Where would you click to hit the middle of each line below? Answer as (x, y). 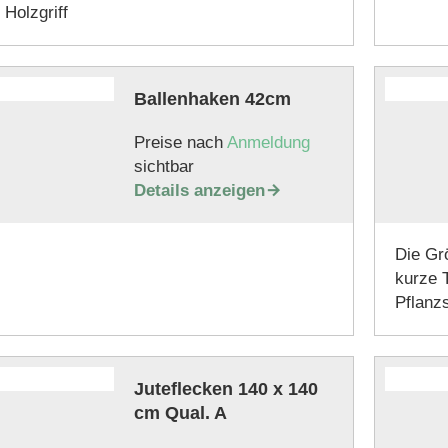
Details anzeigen (199, 190)
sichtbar (163, 166)
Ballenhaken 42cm (212, 99)
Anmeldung (268, 142)
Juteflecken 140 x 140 (225, 389)
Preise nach (180, 142)
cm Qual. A (180, 413)
